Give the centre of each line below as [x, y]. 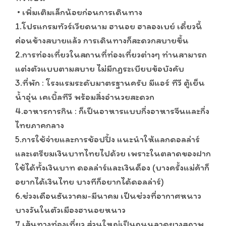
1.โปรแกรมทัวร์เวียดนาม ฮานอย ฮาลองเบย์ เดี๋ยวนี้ [109, 26]
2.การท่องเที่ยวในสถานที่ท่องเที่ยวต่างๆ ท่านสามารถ [111, 54]
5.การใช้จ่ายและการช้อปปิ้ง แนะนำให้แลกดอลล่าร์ [107, 139]
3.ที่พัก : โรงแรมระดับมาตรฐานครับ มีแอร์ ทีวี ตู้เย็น [110, 83]
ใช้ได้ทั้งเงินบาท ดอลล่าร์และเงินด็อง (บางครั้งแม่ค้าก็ [112, 167]
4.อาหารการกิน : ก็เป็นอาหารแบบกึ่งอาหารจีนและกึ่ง [112, 111]
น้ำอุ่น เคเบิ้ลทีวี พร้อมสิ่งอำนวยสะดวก [85, 97]
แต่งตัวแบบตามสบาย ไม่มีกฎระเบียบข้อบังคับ [100, 69]
